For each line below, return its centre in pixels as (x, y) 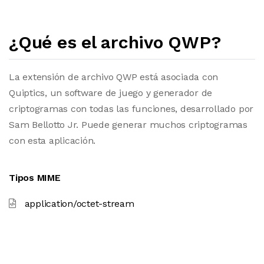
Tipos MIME (35, 178)
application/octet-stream (79, 204)
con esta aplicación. (52, 141)
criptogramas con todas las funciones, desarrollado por (131, 109)
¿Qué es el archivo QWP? (115, 42)
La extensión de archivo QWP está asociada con (114, 77)
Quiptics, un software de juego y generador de (111, 93)
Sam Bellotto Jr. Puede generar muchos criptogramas (128, 125)
